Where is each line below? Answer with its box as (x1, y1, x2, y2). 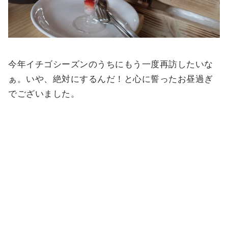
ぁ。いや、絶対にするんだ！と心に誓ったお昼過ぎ (8, 74, 213, 84)
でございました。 (8, 89, 80, 99)
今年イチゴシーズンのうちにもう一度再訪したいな (8, 60, 213, 70)
